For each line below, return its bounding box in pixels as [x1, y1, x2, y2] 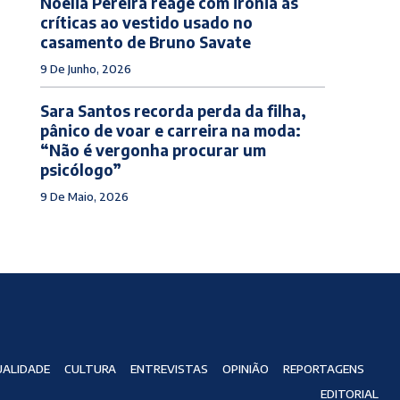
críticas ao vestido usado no [39, 12, 253, 32]
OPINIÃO [221, 362, 269, 377]
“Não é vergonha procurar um [39, 139, 266, 160]
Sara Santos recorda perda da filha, [39, 100, 306, 121]
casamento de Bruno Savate [39, 31, 251, 52]
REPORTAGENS [282, 362, 364, 377]
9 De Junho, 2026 [39, 61, 131, 76]
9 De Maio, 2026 [39, 188, 129, 204]
